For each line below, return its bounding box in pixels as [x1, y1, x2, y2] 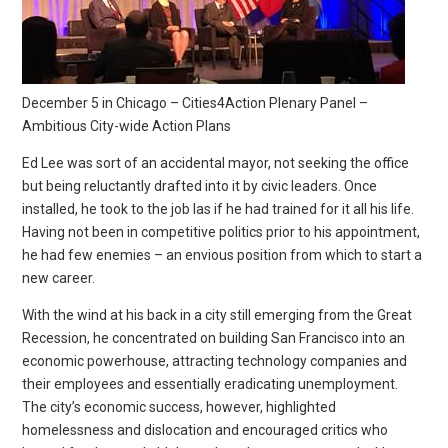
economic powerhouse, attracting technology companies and [22, 352, 408, 369]
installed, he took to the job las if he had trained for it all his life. [22, 200, 415, 217]
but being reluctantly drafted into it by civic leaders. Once [22, 177, 378, 194]
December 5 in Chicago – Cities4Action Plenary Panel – [22, 94, 369, 111]
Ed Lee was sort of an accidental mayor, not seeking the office [22, 154, 410, 171]
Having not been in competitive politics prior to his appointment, [22, 223, 421, 240]
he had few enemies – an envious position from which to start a [22, 246, 423, 263]
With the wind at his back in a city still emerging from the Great [22, 306, 413, 323]
